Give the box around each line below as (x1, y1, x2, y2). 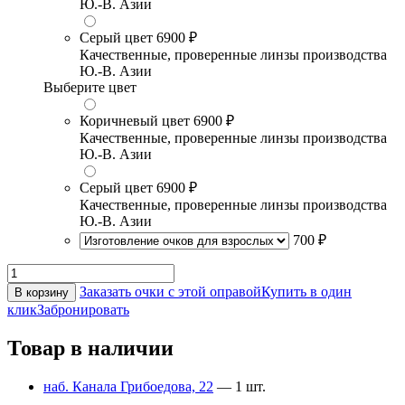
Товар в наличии (7, 336, 174, 361)
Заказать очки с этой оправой (80, 284, 261, 300)
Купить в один (261, 284, 352, 300)
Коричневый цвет (80, 113, 190, 129)
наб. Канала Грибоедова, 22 (43, 379, 213, 394)
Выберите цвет (43, 80, 137, 96)
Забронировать (37, 302, 129, 318)
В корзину (14, 286, 69, 300)
